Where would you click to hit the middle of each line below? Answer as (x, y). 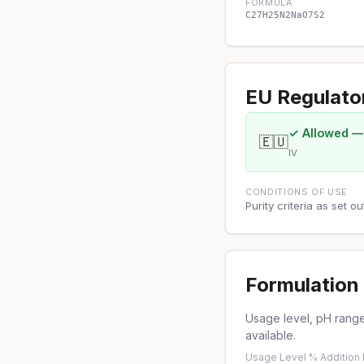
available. (271, 336)
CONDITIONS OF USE (297, 192)
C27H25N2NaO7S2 (285, 15)
